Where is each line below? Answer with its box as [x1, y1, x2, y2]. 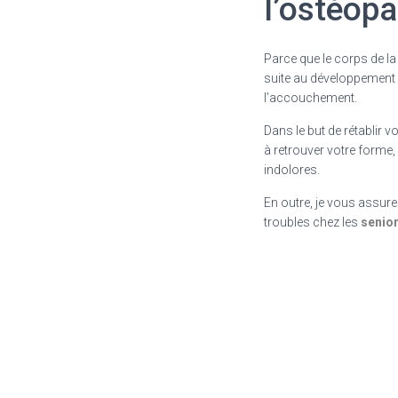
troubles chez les [264, 215, 361, 229]
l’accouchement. [264, 91, 357, 105]
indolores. [264, 163, 320, 177]
